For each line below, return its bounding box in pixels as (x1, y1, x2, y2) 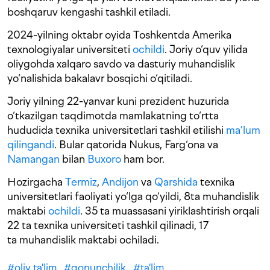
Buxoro (87, 152, 121, 166)
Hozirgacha (7, 175, 65, 189)
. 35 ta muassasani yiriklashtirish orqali (80, 204, 259, 218)
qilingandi (7, 138, 54, 151)
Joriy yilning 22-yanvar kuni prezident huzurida (7, 95, 229, 108)
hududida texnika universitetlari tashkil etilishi (7, 124, 226, 137)
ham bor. (121, 152, 165, 166)
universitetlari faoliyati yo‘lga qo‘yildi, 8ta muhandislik (7, 190, 259, 203)
